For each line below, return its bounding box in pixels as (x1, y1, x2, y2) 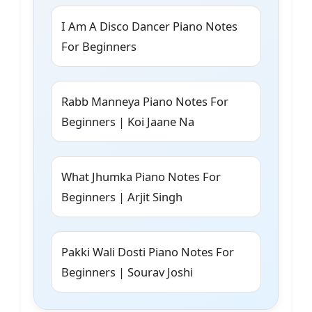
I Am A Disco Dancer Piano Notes (61, 18, 237, 35)
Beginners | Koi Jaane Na (61, 114, 194, 130)
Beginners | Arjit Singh (61, 189, 182, 205)
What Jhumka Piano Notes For (61, 169, 221, 185)
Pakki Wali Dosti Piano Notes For (61, 244, 234, 260)
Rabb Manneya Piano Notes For (61, 93, 228, 110)
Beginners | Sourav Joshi (61, 264, 193, 281)
